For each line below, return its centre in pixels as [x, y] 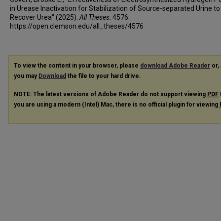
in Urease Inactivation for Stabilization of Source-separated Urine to [115, 8]
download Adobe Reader [175, 66]
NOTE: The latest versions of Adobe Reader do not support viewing [110, 94]
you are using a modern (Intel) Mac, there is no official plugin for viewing [117, 104]
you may [26, 76]
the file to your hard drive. [104, 76]
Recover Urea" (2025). [45, 17]
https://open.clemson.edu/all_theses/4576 [77, 26]
